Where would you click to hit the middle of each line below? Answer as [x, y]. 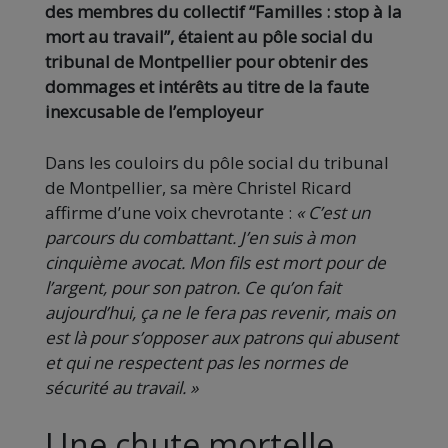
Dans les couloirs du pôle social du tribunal [217, 163]
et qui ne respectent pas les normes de [196, 363]
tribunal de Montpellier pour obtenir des [206, 62]
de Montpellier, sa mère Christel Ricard [198, 188]
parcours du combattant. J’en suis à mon [200, 238]
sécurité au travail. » [121, 388]
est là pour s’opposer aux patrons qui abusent [221, 338]
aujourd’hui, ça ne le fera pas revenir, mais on [220, 313]
